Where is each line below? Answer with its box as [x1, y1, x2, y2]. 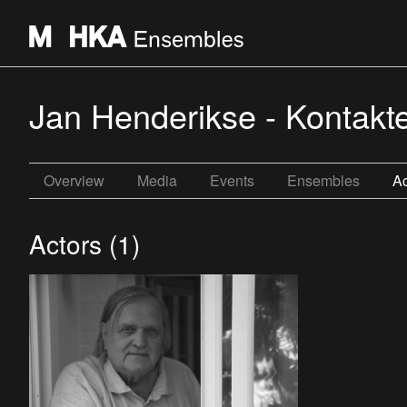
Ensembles [287, 170, 360, 191]
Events [210, 170, 254, 191]
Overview [44, 170, 104, 191]
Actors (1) [29, 225, 140, 262]
